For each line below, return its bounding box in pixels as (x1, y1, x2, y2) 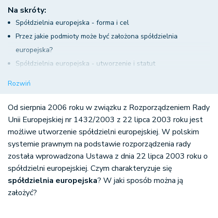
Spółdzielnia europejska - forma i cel (16, 18, 129, 28)
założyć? (8, 187, 39, 199)
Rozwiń (8, 79, 31, 89)
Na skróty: (8, 5, 46, 16)
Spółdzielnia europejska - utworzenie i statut (16, 59, 155, 69)
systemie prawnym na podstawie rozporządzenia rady (8, 139, 191, 150)
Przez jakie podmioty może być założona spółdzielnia (16, 32, 178, 41)
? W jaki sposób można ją (97, 175, 183, 186)
